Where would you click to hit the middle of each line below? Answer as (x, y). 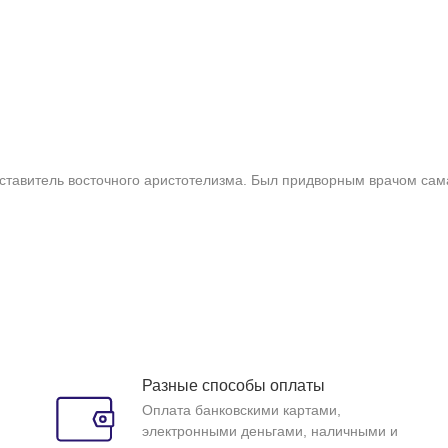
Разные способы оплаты (233, 385)
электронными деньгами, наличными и (270, 431)
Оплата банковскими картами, (241, 410)
